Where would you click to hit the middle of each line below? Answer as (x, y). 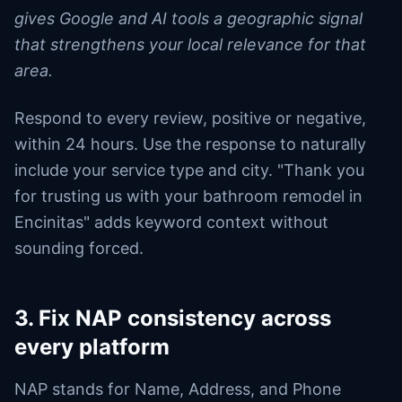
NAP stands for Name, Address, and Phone (178, 389)
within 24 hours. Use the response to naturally (190, 144)
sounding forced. (79, 248)
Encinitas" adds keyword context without (171, 222)
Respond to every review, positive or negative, (190, 118)
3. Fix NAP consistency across (173, 318)
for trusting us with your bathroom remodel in (188, 196)
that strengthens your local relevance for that (190, 44)
